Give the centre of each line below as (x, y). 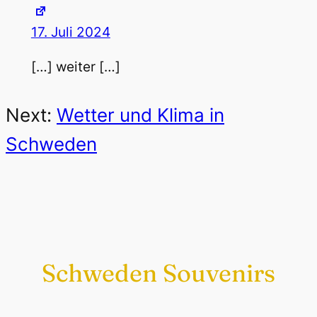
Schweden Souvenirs (158, 273)
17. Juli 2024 (70, 33)
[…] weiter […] (75, 67)
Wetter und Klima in (140, 115)
